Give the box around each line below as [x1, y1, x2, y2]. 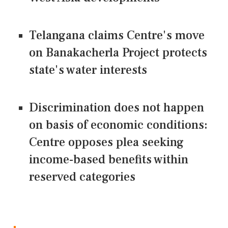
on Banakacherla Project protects [29, 45, 207, 61]
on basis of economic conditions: [29, 117, 208, 133]
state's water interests [29, 62, 147, 78]
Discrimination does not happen [29, 100, 204, 116]
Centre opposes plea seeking [29, 134, 184, 151]
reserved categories [29, 169, 135, 185]
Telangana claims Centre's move [29, 27, 205, 44]
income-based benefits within [29, 152, 188, 168]
